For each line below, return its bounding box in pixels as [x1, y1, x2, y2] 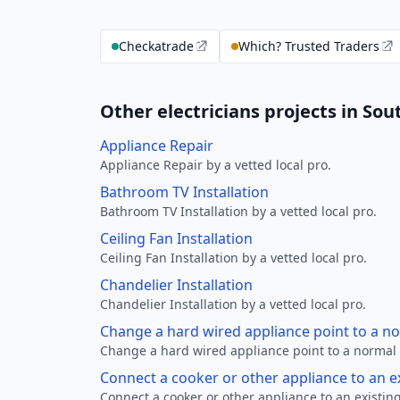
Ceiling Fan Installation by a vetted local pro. [100, 249, 367, 266]
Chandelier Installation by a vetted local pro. [100, 296, 366, 312]
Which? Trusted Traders [238, 37, 379, 54]
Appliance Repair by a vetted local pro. [100, 156, 331, 173]
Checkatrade [119, 37, 194, 54]
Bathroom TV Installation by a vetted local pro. [100, 203, 377, 220]
